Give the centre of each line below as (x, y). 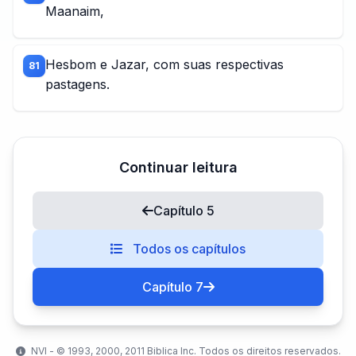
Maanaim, (75, 11)
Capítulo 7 (172, 287)
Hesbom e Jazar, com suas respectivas (164, 64)
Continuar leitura (178, 167)
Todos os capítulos (188, 249)
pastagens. (77, 84)
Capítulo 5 (184, 211)
